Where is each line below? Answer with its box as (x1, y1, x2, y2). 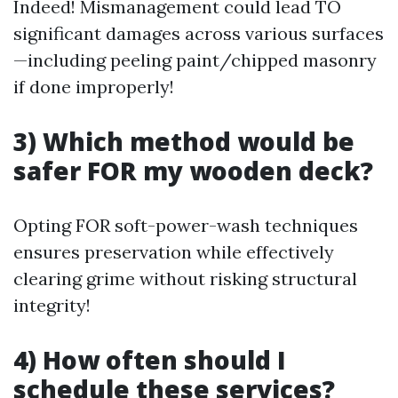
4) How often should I (13, 343, 286, 377)
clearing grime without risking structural (13, 267, 357, 290)
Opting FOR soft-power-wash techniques (13, 214, 358, 236)
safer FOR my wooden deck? (13, 154, 373, 187)
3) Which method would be (13, 124, 354, 158)
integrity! (13, 294, 91, 316)
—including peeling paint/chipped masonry (13, 49, 377, 71)
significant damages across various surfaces (13, 22, 384, 44)
